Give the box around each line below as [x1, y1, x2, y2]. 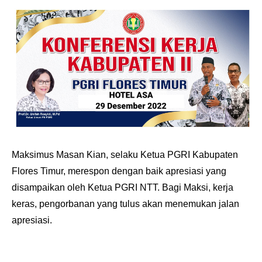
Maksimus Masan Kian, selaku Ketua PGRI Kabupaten [12, 149, 238, 160]
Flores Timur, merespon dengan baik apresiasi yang [12, 166, 226, 176]
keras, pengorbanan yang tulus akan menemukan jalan [12, 198, 239, 209]
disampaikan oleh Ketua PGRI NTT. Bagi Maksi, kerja [12, 182, 233, 192]
